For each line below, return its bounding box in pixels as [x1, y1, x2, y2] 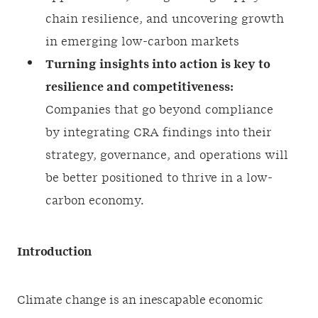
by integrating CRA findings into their [45, 127, 272, 138]
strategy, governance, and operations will [45, 150, 288, 161]
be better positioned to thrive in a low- [45, 172, 273, 184]
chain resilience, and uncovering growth [45, 13, 284, 25]
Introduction [17, 246, 93, 258]
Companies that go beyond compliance [45, 104, 273, 116]
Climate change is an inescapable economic [17, 295, 263, 306]
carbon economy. [45, 195, 144, 207]
